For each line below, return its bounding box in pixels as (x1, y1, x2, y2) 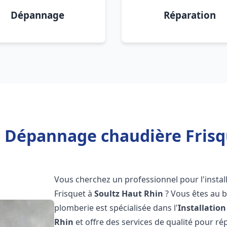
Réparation (163, 9, 216, 21)
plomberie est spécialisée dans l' (54, 202, 178, 213)
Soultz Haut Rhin (94, 188, 164, 199)
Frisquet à (54, 188, 95, 199)
